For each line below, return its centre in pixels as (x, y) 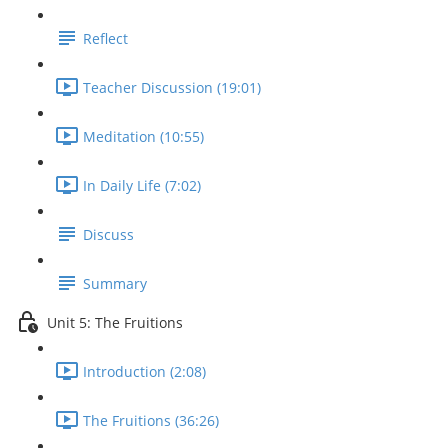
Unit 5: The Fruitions (115, 323)
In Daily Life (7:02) (142, 186)
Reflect (105, 39)
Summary (115, 284)
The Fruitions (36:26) (151, 421)
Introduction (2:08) (144, 372)
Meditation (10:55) (143, 137)
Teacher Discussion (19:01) (172, 88)
